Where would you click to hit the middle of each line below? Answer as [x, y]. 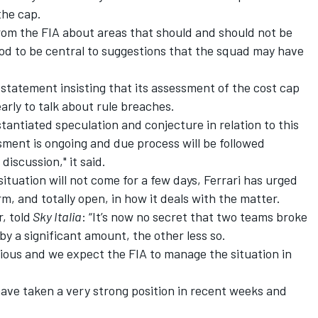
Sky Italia [56, 216]
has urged [269, 179]
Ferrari [222, 179]
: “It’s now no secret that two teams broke [194, 216]
